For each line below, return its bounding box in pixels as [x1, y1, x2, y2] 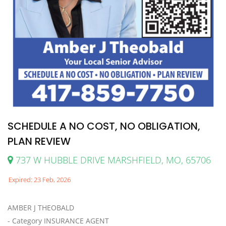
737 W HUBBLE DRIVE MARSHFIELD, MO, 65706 [13, 154, 211, 166]
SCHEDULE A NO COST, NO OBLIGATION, [8, 119, 200, 134]
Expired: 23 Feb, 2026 [9, 175, 71, 185]
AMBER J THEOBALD [8, 203, 74, 213]
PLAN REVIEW [8, 134, 71, 149]
